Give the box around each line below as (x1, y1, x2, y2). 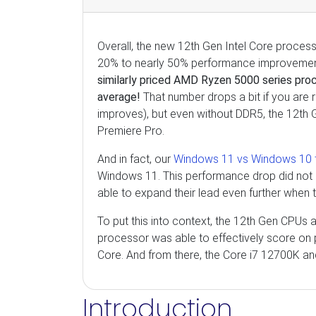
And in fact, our (97, 152, 174, 166)
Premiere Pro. (97, 124, 164, 138)
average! (97, 90, 140, 104)
